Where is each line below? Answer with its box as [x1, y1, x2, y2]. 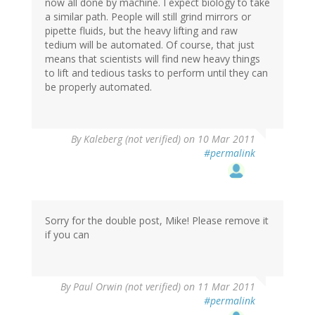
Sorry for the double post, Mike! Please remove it [45, 213, 269, 227]
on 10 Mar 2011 [181, 131, 255, 146]
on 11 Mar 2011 [181, 279, 255, 293]
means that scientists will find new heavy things [45, 51, 260, 65]
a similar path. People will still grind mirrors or [45, 9, 251, 23]
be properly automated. [45, 79, 152, 94]
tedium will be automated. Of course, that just [45, 37, 255, 51]
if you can [45, 227, 89, 241]
